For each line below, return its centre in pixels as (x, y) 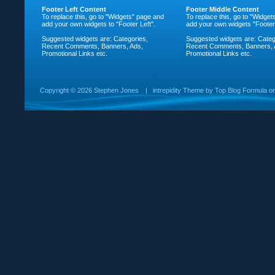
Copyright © (59, 90)
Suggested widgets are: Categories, (95, 39)
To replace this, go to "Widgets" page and (103, 17)
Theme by (198, 90)
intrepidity (167, 90)
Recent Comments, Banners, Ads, (92, 46)
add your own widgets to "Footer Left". (99, 24)
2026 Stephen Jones (108, 90)
